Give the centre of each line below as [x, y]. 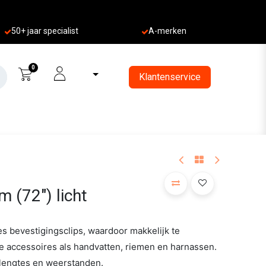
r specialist [59, 31]
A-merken [167, 31]
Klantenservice [170, 77]
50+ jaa [25, 31]
